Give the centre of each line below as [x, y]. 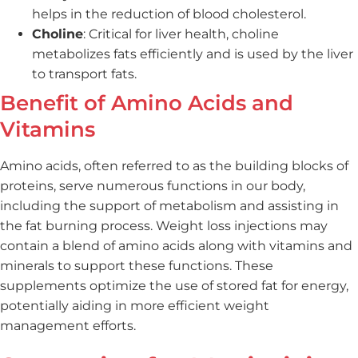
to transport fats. [84, 74]
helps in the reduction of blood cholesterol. [169, 14]
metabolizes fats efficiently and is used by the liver [193, 54]
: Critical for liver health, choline [181, 34]
